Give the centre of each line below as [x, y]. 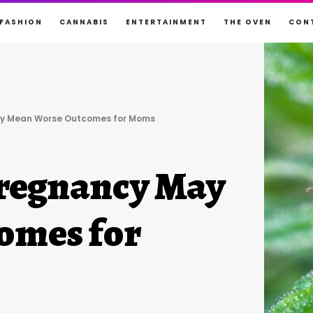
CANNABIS [84, 22]
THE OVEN [247, 22]
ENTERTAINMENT [166, 22]
